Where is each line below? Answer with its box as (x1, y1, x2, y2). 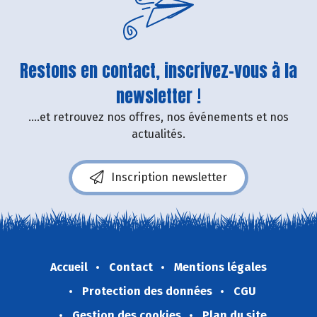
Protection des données (82, 284, 212, 299)
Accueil (50, 260, 88, 275)
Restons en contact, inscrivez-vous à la (20, 58, 297, 84)
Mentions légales (174, 260, 267, 275)
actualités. (132, 127, 185, 142)
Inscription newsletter (111, 171, 227, 185)
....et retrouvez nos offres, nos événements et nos (28, 110, 289, 125)
